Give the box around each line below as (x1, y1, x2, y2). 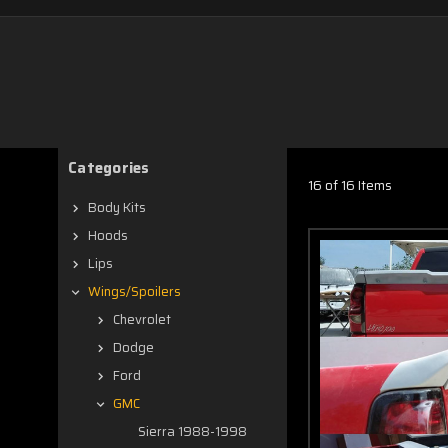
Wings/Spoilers (88, 281, 181, 302)
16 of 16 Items (308, 174, 392, 196)
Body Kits (88, 197, 146, 218)
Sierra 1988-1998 (138, 421, 247, 442)
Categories (68, 156, 150, 180)
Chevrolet (113, 309, 171, 330)
